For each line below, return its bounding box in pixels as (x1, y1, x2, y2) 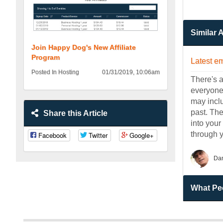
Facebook (38, 130, 67, 140)
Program (31, 53, 60, 62)
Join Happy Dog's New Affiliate (31, 43, 136, 52)
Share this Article (43, 109, 108, 118)
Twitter (89, 130, 108, 140)
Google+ (129, 130, 154, 140)
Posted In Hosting (31, 69, 79, 76)
